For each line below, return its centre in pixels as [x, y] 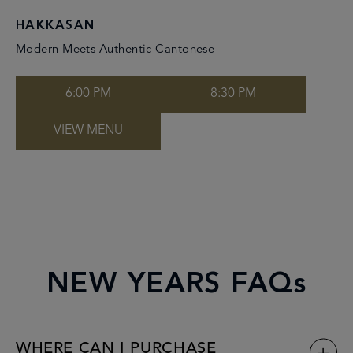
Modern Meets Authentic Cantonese [115, 50]
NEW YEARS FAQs [176, 285]
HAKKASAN [56, 26]
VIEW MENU [88, 131]
